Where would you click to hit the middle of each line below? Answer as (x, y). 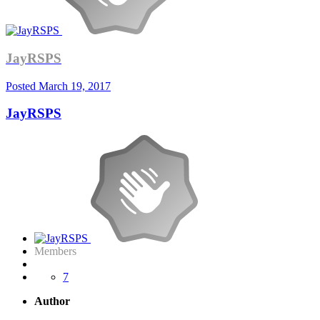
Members (55, 251)
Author (52, 301)
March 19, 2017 (75, 86)
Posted (22, 86)
